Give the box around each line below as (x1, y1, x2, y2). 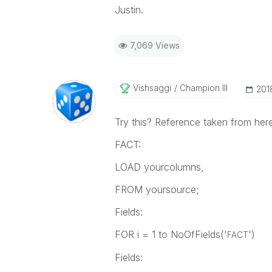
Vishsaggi (132, 83, 171, 93)
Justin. (114, 4, 143, 16)
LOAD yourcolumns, (114, 161, 204, 173)
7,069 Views (129, 40, 180, 50)
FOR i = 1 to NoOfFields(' (114, 228, 227, 240)
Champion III (177, 83, 228, 93)
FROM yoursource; (114, 183, 199, 195)
